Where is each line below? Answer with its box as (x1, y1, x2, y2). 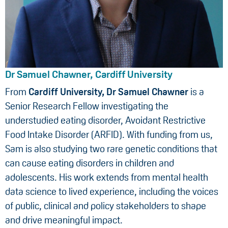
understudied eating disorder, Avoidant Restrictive (5, 115, 206, 126)
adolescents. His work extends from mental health (5, 172, 208, 183)
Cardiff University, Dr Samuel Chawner (28, 86, 188, 97)
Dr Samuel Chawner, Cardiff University (5, 68, 173, 80)
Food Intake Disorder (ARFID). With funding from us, (5, 129, 213, 140)
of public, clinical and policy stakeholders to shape (5, 200, 206, 211)
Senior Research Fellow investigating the (5, 100, 168, 111)
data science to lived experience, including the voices (5, 186, 218, 197)
